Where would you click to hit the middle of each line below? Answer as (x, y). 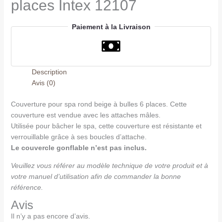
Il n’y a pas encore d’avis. (50, 216)
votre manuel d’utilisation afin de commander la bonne (96, 176)
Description (49, 72)
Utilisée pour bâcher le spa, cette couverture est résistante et (106, 126)
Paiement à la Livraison (111, 27)
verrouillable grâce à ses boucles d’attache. (79, 137)
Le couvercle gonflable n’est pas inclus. (79, 147)
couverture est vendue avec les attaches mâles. (85, 115)
